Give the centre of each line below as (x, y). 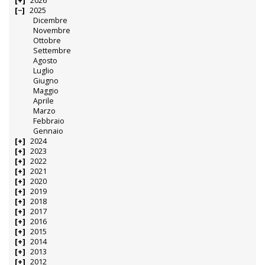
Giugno (46, 80)
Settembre (52, 50)
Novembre (52, 30)
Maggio (46, 91)
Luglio (44, 70)
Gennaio (49, 131)
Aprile (44, 101)
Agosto (46, 60)
